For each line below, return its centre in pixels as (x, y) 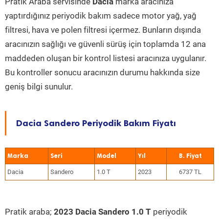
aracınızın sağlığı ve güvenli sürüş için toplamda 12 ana (105, 44)
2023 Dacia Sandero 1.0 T (102, 212)
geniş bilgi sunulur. (39, 87)
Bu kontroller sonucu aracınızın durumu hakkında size (102, 72)
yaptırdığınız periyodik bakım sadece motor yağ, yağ (101, 16)
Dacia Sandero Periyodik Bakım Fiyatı (96, 123)
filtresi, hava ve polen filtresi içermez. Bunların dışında (103, 30)
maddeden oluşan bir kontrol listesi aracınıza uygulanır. (106, 58)
